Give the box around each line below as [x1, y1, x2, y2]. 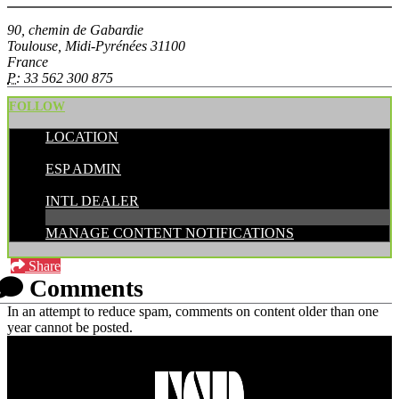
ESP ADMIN [45, 161, 121, 177]
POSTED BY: [45, 145, 127, 161]
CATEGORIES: [45, 177, 138, 193]
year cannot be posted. [7, 320, 133, 336]
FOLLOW [9, 100, 65, 114]
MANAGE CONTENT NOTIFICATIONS [45, 225, 294, 241]
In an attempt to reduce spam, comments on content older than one [7, 304, 379, 320]
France [7, 54, 48, 70]
